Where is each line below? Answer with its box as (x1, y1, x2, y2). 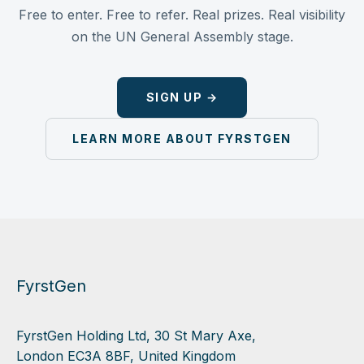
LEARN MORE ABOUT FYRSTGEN (72, 131, 292, 145)
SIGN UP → (145, 89, 219, 104)
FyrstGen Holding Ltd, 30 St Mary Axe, (16, 327, 260, 344)
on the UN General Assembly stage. (71, 28, 293, 45)
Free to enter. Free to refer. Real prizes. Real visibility (19, 6, 345, 23)
